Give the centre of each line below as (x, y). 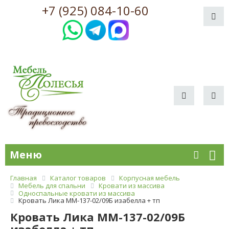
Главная (24, 178)
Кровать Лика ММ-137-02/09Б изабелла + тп (89, 201)
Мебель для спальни (52, 185)
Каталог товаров (78, 178)
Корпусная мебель (150, 178)
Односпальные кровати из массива (77, 193)
